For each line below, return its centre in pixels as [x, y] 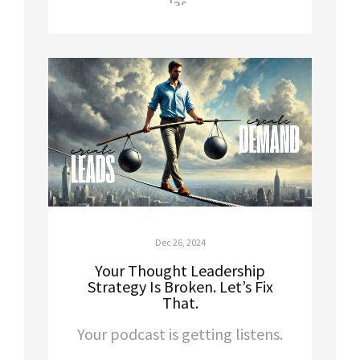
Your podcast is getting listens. [180, 333]
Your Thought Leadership [180, 270]
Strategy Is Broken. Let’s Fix [180, 286]
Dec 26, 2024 [180, 242]
